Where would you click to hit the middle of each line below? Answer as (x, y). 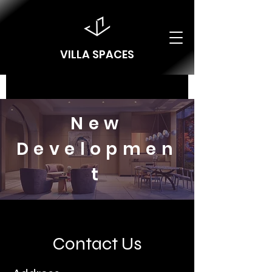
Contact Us (97, 243)
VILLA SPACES (97, 54)
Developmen (97, 149)
